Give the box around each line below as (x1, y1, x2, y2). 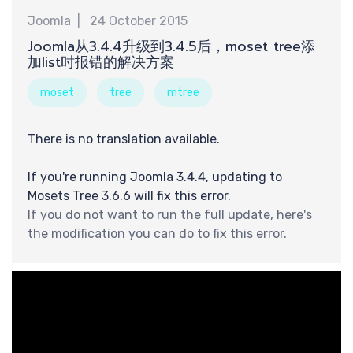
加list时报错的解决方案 (28, 51, 174, 73)
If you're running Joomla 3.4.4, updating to (28, 169, 282, 184)
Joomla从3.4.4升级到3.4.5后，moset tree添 (28, 35, 315, 58)
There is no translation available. (28, 132, 220, 147)
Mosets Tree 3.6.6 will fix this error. (28, 188, 231, 203)
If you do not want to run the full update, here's (28, 207, 312, 222)
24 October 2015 (90, 13, 188, 28)
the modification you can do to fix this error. (28, 226, 287, 241)
